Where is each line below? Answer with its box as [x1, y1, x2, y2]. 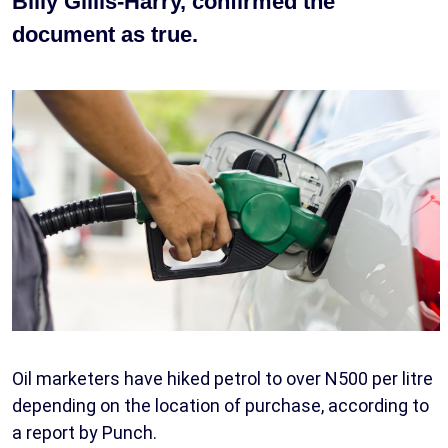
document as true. [12, 21, 198, 47]
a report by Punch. [12, 421, 157, 443]
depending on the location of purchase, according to [12, 394, 429, 416]
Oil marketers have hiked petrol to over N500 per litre [12, 367, 433, 389]
